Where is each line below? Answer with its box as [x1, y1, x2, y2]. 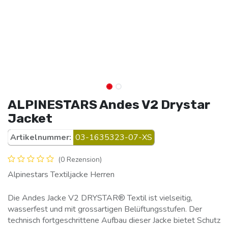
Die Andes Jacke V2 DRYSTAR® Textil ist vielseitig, [8, 192, 192, 204]
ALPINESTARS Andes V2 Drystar [8, 97, 210, 112]
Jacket [8, 110, 52, 126]
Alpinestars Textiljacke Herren [8, 169, 115, 180]
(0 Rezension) [58, 155, 102, 164]
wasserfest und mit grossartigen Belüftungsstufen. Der [8, 204, 202, 215]
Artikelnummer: [10, 132, 71, 143]
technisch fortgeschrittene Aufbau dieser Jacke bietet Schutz [8, 215, 220, 226]
